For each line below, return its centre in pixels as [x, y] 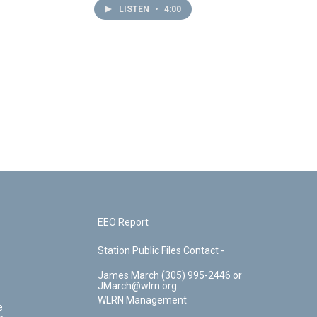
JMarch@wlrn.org [138, 286]
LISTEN [136, 9]
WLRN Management [143, 300]
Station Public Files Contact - [161, 250]
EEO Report [123, 222]
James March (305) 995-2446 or [130, 275]
